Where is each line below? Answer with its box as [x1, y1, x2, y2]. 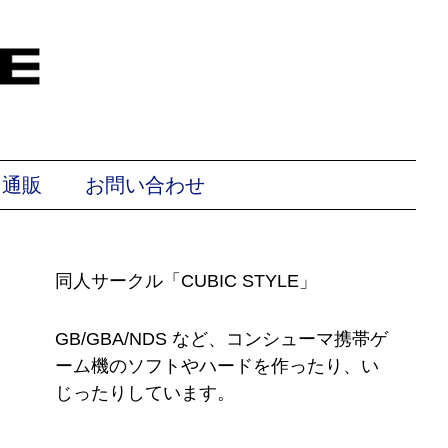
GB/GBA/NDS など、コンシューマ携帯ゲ [55, 329, 389, 350]
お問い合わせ [84, 171, 205, 198]
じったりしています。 [55, 383, 236, 404]
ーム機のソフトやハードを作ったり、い [55, 356, 380, 377]
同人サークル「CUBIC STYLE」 [55, 271, 318, 291]
